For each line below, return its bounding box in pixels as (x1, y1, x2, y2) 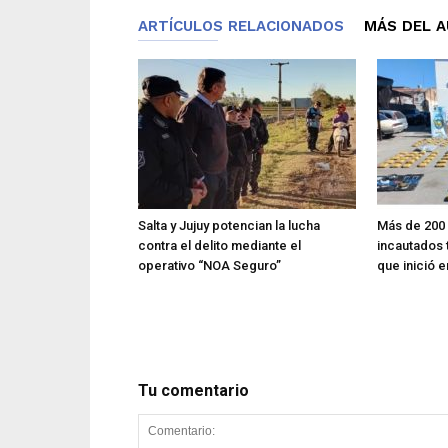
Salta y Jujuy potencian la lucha (138, 217, 320, 233)
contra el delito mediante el (138, 237, 301, 253)
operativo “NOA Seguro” (138, 257, 281, 273)
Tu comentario (138, 380, 249, 400)
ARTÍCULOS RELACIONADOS (138, 16, 344, 35)
